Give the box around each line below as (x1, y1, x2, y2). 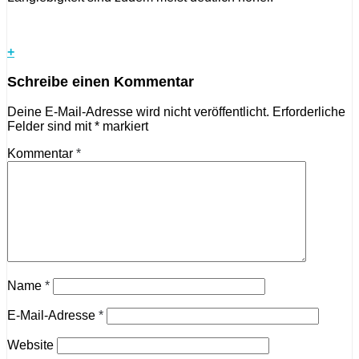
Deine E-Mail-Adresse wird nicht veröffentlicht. (7, 105, 269, 119)
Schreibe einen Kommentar (7, 74, 194, 91)
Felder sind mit (7, 119, 95, 134)
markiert (99, 119, 148, 134)
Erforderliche (272, 105, 345, 119)
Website (7, 338, 54, 353)
